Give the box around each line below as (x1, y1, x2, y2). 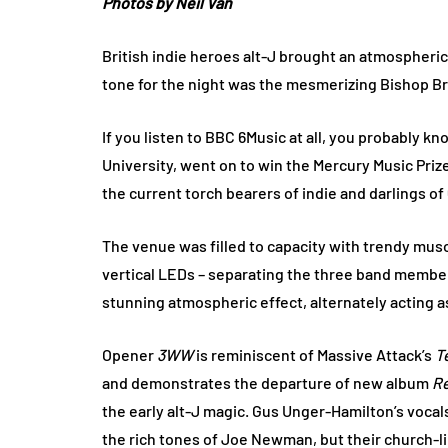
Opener (102, 345, 157, 364)
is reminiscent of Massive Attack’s (193, 345, 435, 364)
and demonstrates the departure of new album (102, 373, 432, 392)
